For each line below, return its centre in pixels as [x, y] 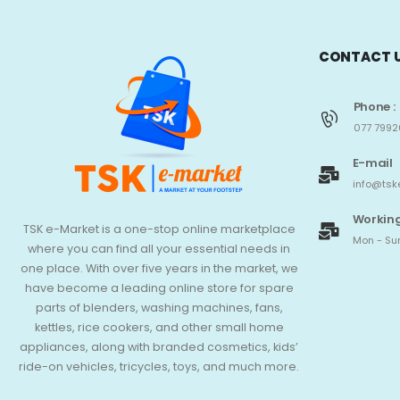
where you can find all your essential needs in [159, 249]
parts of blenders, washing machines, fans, [159, 308]
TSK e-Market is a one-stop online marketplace [159, 229]
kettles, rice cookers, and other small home [159, 328]
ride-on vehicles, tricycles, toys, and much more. [159, 367]
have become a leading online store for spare [159, 288]
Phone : [374, 107]
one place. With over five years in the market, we [159, 269]
